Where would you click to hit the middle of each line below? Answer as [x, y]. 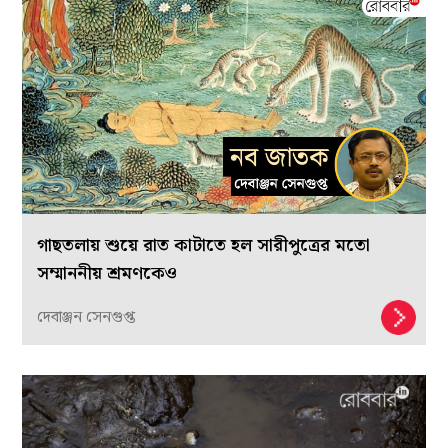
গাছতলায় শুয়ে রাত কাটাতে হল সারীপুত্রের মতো [204, 245]
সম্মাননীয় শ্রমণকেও [107, 273]
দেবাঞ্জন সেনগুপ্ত [86, 317]
